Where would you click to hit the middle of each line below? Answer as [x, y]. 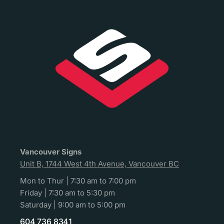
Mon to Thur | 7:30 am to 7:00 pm [78, 181]
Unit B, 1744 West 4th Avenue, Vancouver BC [99, 164]
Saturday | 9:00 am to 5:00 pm [73, 205]
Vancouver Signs [51, 152]
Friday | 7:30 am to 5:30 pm [67, 193]
